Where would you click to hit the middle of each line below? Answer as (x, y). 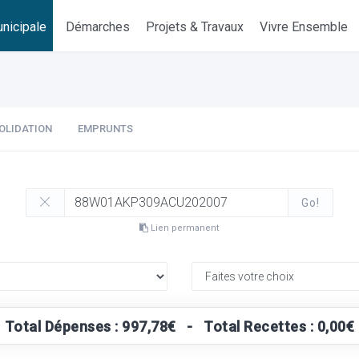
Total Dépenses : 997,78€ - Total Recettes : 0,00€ (179, 327)
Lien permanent (184, 228)
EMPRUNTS (105, 129)
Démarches (98, 27)
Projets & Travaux (195, 27)
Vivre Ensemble (304, 27)
